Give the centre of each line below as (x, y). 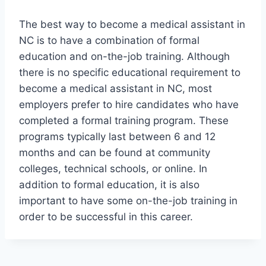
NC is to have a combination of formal (109, 41)
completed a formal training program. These (124, 121)
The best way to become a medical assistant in (132, 25)
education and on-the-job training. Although (124, 57)
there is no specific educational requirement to (130, 73)
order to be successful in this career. (106, 217)
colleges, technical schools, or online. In (113, 169)
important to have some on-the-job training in (128, 201)
